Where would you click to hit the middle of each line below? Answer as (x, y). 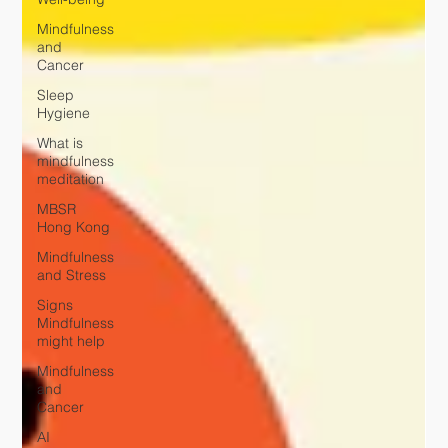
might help (71, 341)
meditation (71, 179)
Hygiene (64, 113)
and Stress (72, 275)
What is (60, 143)
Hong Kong (74, 227)
